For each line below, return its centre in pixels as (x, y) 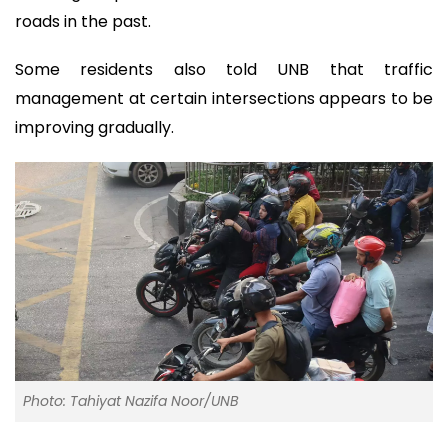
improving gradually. (94, 128)
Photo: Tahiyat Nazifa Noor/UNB (131, 401)
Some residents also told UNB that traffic (224, 70)
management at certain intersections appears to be (224, 99)
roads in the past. (83, 21)
